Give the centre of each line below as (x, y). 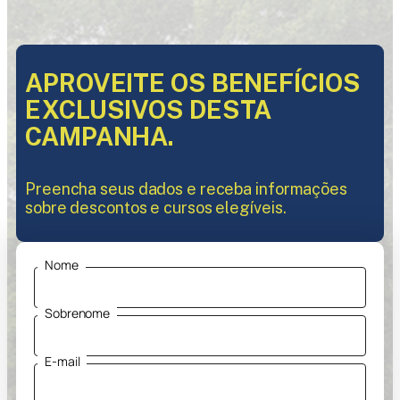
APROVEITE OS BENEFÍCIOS (193, 83)
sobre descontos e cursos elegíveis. (156, 208)
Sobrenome (78, 313)
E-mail (62, 361)
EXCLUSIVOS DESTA (149, 109)
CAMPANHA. (100, 136)
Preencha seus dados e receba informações (186, 189)
